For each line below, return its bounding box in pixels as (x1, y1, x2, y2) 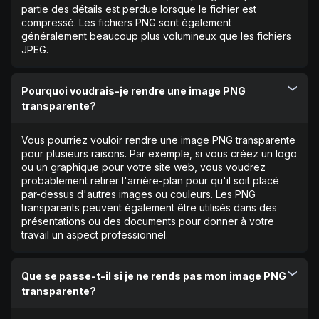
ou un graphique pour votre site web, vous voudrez (21, 160, 266, 173)
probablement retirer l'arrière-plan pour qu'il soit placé (21, 174, 279, 187)
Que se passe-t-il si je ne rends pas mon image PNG (21, 269, 286, 282)
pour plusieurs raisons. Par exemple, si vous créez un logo (21, 147, 297, 159)
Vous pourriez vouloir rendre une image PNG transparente (21, 133, 296, 146)
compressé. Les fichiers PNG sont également (21, 16, 231, 28)
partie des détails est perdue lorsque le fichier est (21, 2, 256, 15)
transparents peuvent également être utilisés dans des (21, 201, 277, 214)
